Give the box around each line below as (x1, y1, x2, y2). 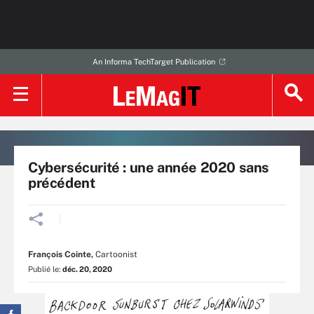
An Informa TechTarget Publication (92, 57, 215, 66)
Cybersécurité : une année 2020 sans (28, 159, 270, 176)
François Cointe (28, 250, 91, 259)
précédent (28, 175, 95, 191)
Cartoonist (93, 250, 137, 259)
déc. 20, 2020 (62, 265, 112, 273)
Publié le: (28, 265, 62, 273)
